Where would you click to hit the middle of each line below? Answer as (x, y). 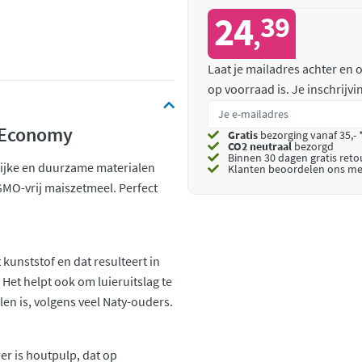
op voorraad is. (250, 89)
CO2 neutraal (260, 146)
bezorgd (313, 146)
